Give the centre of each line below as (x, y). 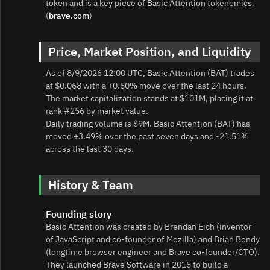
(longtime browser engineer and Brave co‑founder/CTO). (153, 252)
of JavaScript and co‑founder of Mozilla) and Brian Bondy (153, 240)
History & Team (91, 185)
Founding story (79, 214)
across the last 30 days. (90, 149)
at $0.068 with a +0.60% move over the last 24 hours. (146, 86)
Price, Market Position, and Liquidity (149, 52)
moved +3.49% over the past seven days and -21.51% (147, 137)
